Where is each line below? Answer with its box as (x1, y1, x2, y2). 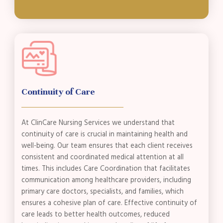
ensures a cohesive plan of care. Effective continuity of (21, 198, 198, 208)
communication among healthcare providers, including (21, 175, 192, 185)
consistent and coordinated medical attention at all (21, 152, 184, 162)
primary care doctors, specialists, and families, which (21, 186, 184, 197)
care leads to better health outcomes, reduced (21, 209, 170, 220)
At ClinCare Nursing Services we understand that (21, 117, 175, 128)
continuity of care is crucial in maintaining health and (21, 129, 188, 139)
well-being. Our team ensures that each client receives (21, 140, 193, 151)
